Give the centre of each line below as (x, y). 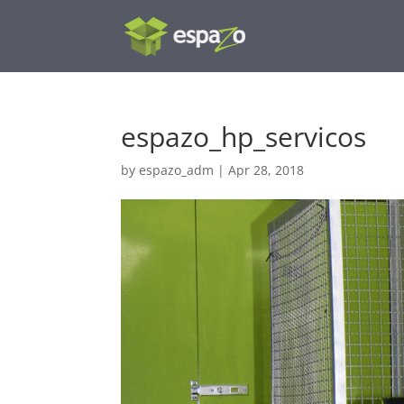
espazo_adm (177, 170)
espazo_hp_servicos (244, 137)
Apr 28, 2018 (266, 170)
